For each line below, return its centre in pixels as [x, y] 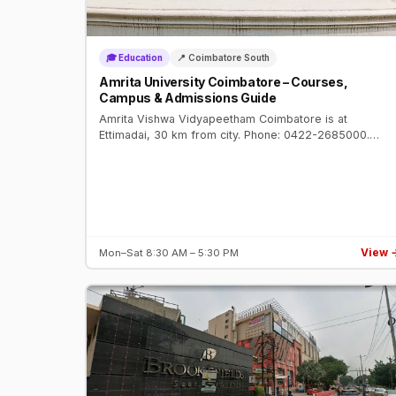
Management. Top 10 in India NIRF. [190, 167]
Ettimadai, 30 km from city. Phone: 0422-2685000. [234, 135]
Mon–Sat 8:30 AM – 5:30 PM [169, 252]
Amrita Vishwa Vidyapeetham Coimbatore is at [223, 119]
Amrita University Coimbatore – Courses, [224, 82]
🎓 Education [134, 58]
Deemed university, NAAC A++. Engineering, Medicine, [246, 151]
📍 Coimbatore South [223, 58]
